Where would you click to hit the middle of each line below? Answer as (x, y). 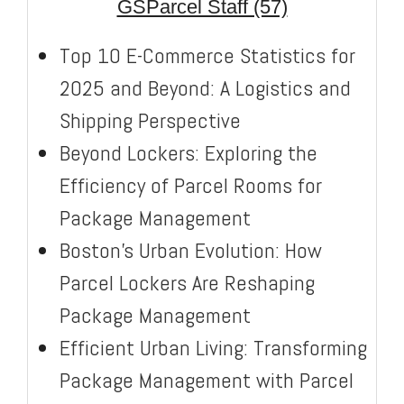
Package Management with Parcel (207, 380)
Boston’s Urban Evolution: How (191, 250)
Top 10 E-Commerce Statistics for (207, 55)
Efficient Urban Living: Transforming (213, 347)
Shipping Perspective (150, 120)
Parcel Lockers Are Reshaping (187, 282)
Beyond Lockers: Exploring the (188, 152)
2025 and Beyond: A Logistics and (205, 87)
